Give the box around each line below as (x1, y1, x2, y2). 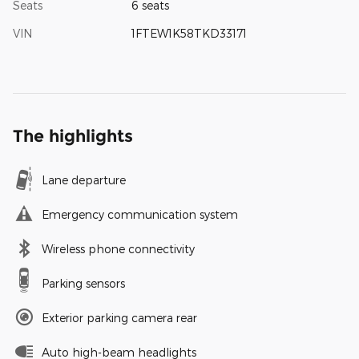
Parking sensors (42, 276, 125, 291)
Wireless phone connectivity (42, 242, 195, 256)
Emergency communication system (42, 208, 238, 222)
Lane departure (42, 173, 126, 188)
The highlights (13, 126, 133, 147)
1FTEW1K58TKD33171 (131, 26, 247, 41)
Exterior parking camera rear (42, 311, 197, 325)
